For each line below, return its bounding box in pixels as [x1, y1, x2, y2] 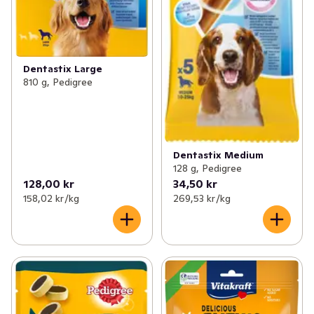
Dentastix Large [23, 62, 102, 76]
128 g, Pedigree [172, 161, 242, 175]
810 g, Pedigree [23, 76, 93, 89]
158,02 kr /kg [23, 191, 79, 205]
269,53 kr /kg [172, 191, 231, 205]
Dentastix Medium [172, 148, 264, 161]
